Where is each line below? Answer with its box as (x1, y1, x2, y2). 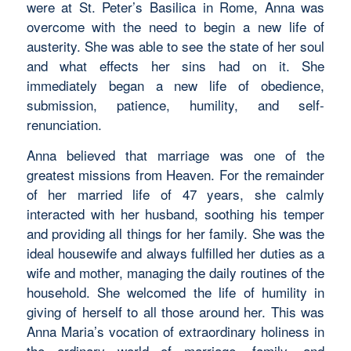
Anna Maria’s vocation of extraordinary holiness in (26, 321, 325, 342)
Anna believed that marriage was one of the (26, 145, 325, 165)
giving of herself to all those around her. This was (26, 302, 325, 322)
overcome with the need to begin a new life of (26, 16, 325, 36)
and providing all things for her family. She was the (26, 223, 325, 244)
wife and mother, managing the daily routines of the (26, 262, 325, 283)
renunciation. (26, 114, 102, 134)
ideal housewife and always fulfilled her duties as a (26, 243, 325, 263)
